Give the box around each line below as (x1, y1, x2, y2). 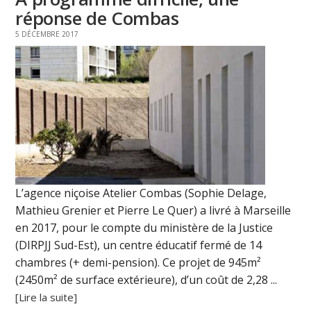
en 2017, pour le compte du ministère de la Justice (15, 220, 274, 236)
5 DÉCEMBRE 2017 (15, 29, 79, 40)
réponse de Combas (15, 6, 179, 31)
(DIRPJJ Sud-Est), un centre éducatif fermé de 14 (15, 237, 262, 253)
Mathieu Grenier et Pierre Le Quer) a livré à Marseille (15, 203, 292, 219)
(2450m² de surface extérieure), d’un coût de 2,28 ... (15, 272, 278, 288)
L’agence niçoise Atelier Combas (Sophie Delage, (15, 185, 267, 201)
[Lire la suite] (15, 290, 78, 305)
